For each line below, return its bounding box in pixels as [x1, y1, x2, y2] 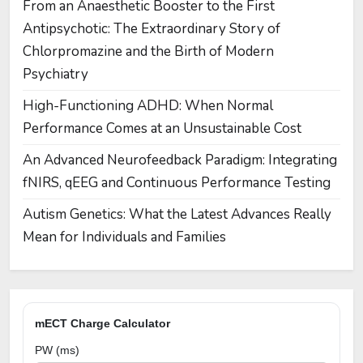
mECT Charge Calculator [35, 317, 170, 330]
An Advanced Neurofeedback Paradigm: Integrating [23, 151, 337, 169]
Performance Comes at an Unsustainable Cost [23, 119, 301, 138]
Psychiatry [23, 65, 88, 83]
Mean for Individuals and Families [23, 228, 226, 246]
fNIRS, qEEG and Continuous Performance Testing [23, 173, 331, 192]
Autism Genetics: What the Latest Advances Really [23, 205, 331, 224]
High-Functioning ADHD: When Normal [23, 96, 273, 115]
